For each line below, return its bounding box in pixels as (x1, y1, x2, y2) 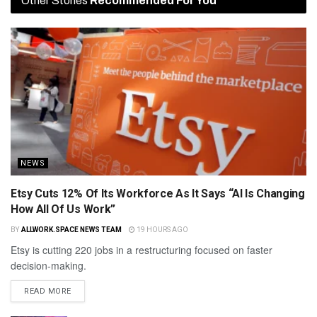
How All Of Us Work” (11, 202, 115, 216)
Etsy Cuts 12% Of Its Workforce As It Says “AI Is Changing (11, 186, 305, 200)
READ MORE (24, 286, 71, 296)
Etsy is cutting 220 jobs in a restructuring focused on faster (11, 242, 272, 257)
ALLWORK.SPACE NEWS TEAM (21, 225, 122, 234)
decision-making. (11, 258, 86, 272)
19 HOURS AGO (134, 225, 188, 234)
